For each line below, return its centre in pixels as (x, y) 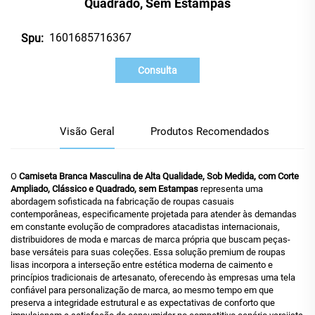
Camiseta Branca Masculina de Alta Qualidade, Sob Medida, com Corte (159, 176)
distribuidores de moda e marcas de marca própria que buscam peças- (150, 239)
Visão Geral (88, 131)
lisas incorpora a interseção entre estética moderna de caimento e (142, 264)
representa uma (232, 188)
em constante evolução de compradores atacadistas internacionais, (145, 226)
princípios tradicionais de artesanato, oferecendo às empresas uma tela (153, 277)
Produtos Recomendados (210, 131)
